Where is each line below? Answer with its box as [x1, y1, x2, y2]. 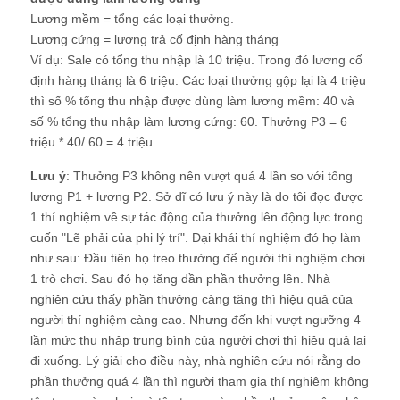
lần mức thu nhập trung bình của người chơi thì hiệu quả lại [30, 332, 366, 347]
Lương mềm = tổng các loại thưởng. [30, 11, 234, 26]
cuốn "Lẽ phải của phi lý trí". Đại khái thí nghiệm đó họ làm [30, 229, 361, 245]
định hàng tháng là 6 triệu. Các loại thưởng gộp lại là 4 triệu [30, 72, 366, 87]
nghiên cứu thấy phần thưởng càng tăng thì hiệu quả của [30, 291, 353, 306]
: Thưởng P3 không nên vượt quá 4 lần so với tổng [66, 168, 353, 183]
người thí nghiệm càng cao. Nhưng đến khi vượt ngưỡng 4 [30, 312, 361, 327]
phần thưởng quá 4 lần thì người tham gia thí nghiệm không [30, 373, 369, 388]
